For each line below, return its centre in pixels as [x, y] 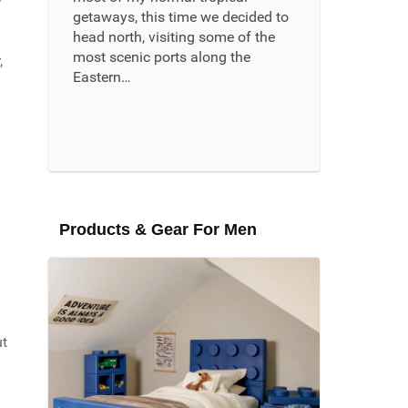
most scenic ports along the [161, 57]
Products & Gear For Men [158, 230]
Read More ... [127, 126]
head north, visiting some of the [173, 37]
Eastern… [102, 77]
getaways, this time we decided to [180, 17]
